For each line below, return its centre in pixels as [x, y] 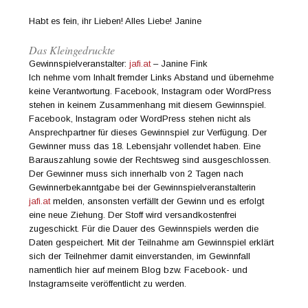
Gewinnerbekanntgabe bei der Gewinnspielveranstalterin [143, 187]
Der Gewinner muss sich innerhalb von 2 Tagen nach [136, 173]
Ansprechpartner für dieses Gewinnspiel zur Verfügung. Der [148, 132]
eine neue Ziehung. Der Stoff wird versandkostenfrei [133, 214]
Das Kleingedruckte [72, 49]
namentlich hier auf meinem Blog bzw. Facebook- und [139, 269]
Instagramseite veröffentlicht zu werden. [108, 283]
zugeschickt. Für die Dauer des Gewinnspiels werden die [144, 228]
